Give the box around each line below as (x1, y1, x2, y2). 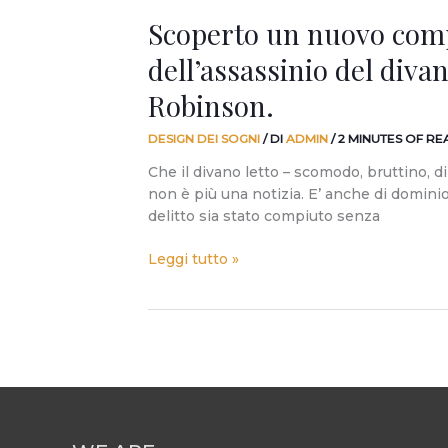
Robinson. (148, 87, 274, 125)
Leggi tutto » (148, 249, 239, 268)
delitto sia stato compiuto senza (148, 206, 380, 225)
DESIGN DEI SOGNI (148, 130, 260, 146)
